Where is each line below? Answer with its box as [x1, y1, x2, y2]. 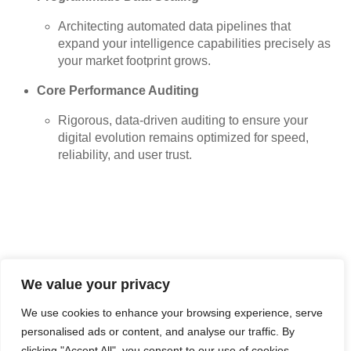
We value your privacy [21, 277, 170, 292]
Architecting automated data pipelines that [58, 20, 291, 34]
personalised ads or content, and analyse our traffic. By [21, 325, 295, 338]
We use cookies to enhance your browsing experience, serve [21, 306, 323, 319]
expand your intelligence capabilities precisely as [58, 37, 331, 51]
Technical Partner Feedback [16, 291, 276, 315]
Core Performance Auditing [37, 84, 200, 98]
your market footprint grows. [58, 54, 212, 68]
